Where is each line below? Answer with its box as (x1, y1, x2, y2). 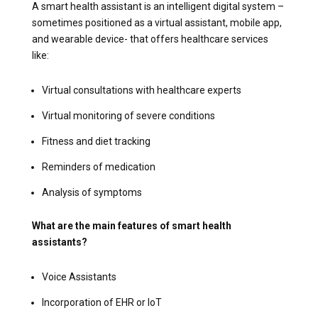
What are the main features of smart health (31, 219, 231, 231)
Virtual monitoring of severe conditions (41, 109, 215, 121)
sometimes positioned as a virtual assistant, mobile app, (31, 16, 282, 28)
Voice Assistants (41, 270, 116, 283)
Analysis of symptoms (41, 186, 142, 198)
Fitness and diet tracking (41, 135, 150, 147)
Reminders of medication (41, 160, 155, 172)
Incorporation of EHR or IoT (41, 296, 162, 308)
